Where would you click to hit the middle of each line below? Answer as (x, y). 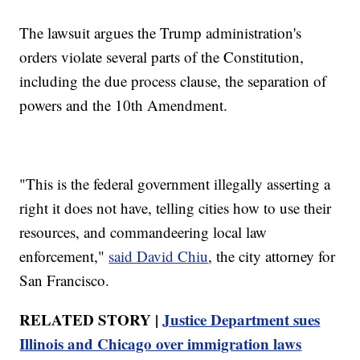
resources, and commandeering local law (143, 232)
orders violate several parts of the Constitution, (162, 57)
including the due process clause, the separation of (173, 81)
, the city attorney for (272, 256)
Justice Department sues (241, 320)
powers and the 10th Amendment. (124, 105)
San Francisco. (65, 280)
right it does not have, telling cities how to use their (176, 208)
